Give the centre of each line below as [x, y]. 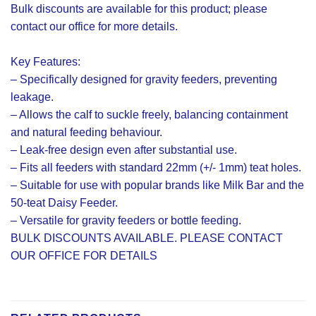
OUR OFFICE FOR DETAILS [84, 256]
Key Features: [45, 62]
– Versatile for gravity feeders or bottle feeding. [126, 221]
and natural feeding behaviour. [86, 133]
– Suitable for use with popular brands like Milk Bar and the [157, 186]
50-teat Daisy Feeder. [64, 203]
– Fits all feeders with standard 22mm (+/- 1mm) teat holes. [156, 168]
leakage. [32, 97]
